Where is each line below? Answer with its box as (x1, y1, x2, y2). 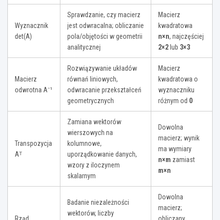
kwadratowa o (158, 75, 198, 83)
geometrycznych (67, 97, 114, 105)
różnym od (158, 97, 189, 105)
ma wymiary (158, 145, 192, 153)
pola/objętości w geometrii (67, 32, 142, 41)
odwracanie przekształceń (67, 86, 141, 94)
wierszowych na (67, 129, 113, 137)
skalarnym (67, 172, 96, 180)
